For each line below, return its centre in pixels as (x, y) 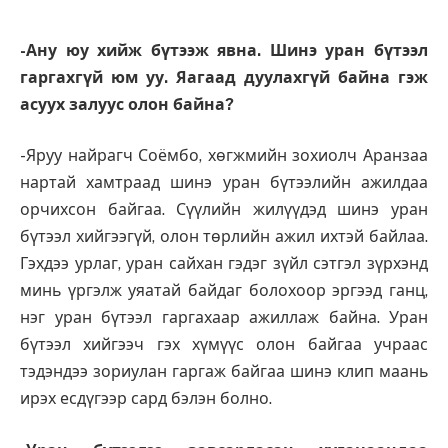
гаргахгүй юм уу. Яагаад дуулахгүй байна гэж (224, 77)
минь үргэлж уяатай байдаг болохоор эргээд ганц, (224, 291)
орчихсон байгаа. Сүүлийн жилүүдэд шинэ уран (224, 210)
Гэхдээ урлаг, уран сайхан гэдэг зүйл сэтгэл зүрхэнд (224, 264)
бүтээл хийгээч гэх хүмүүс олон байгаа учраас (224, 345)
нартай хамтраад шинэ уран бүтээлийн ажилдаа (224, 183)
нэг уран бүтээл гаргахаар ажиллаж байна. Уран (224, 318)
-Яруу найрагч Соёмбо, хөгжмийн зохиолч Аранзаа (224, 156)
